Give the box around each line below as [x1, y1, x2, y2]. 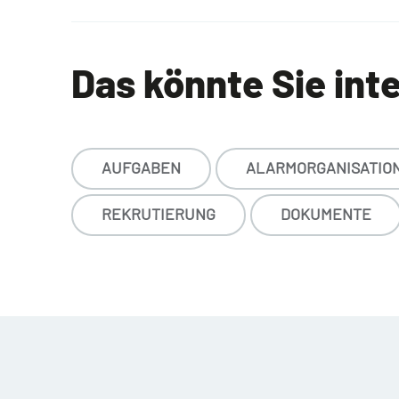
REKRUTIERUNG [102, 204, 216, 224]
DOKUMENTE [281, 204, 372, 224]
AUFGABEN [102, 158, 181, 178]
